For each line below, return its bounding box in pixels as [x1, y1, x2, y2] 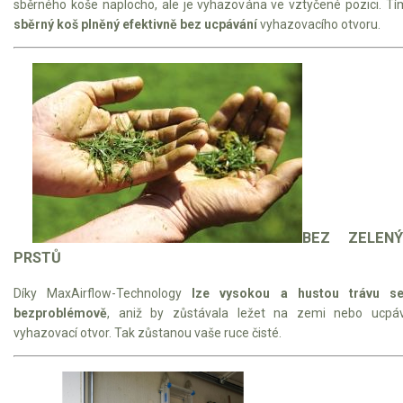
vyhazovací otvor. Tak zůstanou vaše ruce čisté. [13, 325, 282, 340]
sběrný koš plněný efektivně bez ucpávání [13, 17, 257, 32]
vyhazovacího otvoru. [257, 17, 381, 32]
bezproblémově [13, 305, 107, 320]
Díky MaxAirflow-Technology [13, 285, 193, 300]
